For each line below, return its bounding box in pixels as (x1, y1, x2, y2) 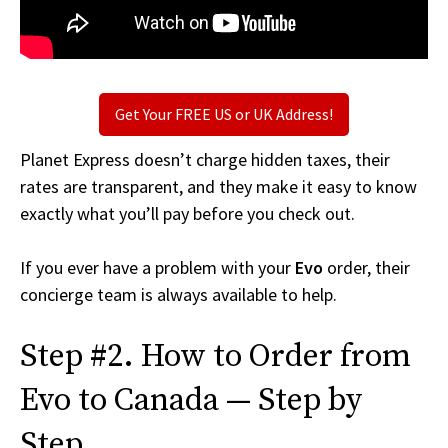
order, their (323, 256, 410, 280)
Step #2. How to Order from (20, 337, 411, 378)
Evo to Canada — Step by (20, 381, 362, 422)
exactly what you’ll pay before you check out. (20, 202, 355, 226)
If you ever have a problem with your (20, 256, 295, 280)
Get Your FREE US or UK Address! (115, 104, 333, 125)
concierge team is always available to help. (20, 283, 337, 307)
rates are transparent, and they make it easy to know (20, 175, 417, 199)
